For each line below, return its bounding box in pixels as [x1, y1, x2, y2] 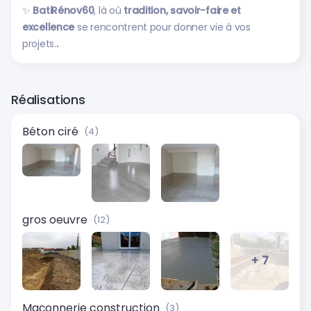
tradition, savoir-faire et [124, 3, 241, 17]
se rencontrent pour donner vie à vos [74, 20, 251, 34]
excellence [22, 20, 75, 34]
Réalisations [11, 91, 85, 108]
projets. [22, 37, 56, 51]
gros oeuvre [22, 212, 87, 228]
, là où [94, 3, 124, 17]
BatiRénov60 [33, 3, 94, 17]
